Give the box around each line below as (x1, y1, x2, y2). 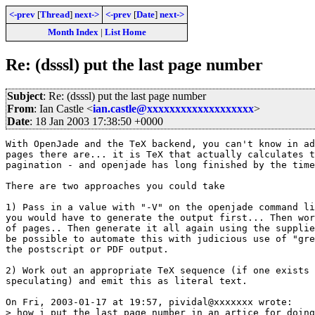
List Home (104, 27, 146, 37)
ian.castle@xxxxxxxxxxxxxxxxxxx (93, 102, 254, 115)
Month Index (47, 27, 98, 37)
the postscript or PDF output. (6, 243, 169, 255)
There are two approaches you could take (6, 180, 225, 191)
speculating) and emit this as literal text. (6, 275, 247, 286)
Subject (7, 89, 43, 102)
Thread (40, 9, 70, 20)
